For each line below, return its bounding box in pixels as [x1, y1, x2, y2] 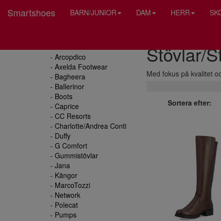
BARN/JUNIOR [70, 7, 116, 17]
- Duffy [50, 131, 71, 141]
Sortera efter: [168, 98, 212, 108]
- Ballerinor [50, 81, 84, 91]
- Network [50, 190, 80, 200]
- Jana [50, 160, 70, 170]
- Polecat [50, 200, 78, 210]
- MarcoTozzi [50, 180, 90, 190]
